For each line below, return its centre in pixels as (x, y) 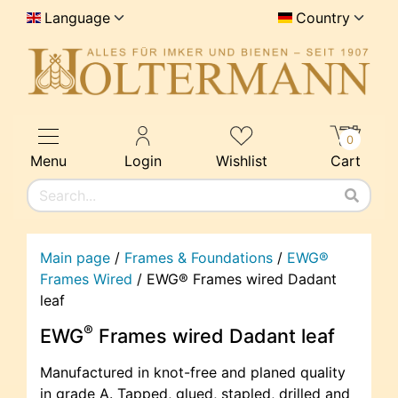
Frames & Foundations (199, 258)
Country (323, 18)
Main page (75, 258)
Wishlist (242, 161)
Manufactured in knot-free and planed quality (193, 373)
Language (77, 18)
